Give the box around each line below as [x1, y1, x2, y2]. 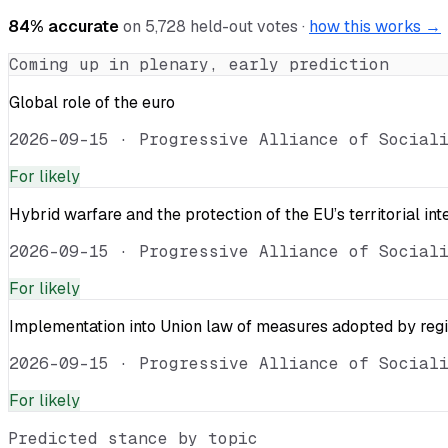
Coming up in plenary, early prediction [9, 53, 389, 75]
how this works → [309, 15, 441, 37]
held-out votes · [186, 15, 305, 37]
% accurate [30, 15, 119, 37]
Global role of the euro [9, 91, 175, 113]
